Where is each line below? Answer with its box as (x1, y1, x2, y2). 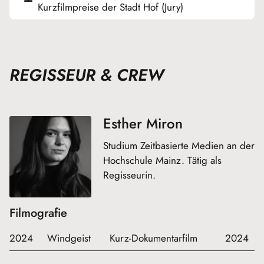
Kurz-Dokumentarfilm (110, 231, 197, 246)
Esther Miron (103, 113, 183, 134)
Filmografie (9, 204, 67, 222)
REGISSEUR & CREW (9, 63, 164, 88)
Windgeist (47, 231, 91, 246)
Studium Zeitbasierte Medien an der (103, 138, 255, 153)
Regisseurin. (103, 167, 156, 182)
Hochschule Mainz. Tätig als (103, 153, 222, 167)
